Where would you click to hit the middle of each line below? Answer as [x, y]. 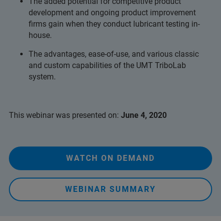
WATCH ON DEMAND [110, 158]
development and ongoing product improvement [112, 13]
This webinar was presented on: [65, 115]
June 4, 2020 [144, 115]
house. [40, 35]
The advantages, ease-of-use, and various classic [114, 54]
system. [42, 77]
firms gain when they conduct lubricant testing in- [114, 24]
